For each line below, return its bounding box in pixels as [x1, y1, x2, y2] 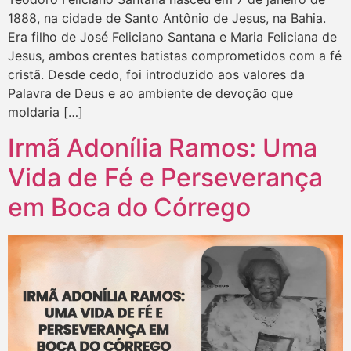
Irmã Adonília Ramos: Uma [8, 132, 317, 163]
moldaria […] [8, 104, 83, 121]
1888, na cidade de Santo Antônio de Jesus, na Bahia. [8, 10, 326, 27]
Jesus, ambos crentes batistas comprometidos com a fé [8, 48, 342, 64]
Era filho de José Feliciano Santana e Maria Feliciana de [8, 29, 337, 45]
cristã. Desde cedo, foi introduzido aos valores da [8, 67, 305, 83]
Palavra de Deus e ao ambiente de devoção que [8, 85, 293, 102]
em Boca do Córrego [8, 191, 251, 223]
